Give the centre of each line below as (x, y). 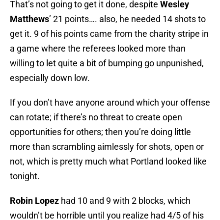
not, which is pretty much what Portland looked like (108, 162)
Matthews (29, 19)
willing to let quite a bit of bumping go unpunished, (107, 63)
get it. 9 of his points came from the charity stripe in (109, 34)
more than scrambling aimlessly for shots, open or (107, 147)
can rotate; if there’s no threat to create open (96, 117)
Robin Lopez (34, 201)
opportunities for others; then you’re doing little (100, 132)
